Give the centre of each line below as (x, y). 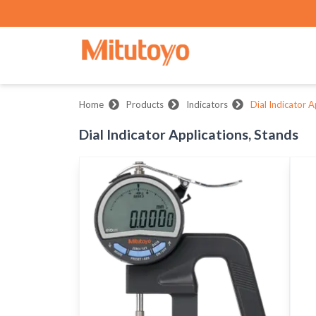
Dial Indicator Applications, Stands (189, 134)
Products (145, 105)
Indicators (207, 105)
